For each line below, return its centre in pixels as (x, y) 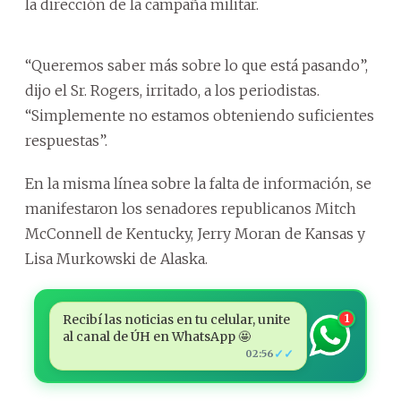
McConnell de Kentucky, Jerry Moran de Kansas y (195, 233)
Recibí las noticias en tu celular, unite (176, 319)
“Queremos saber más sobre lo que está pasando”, (196, 65)
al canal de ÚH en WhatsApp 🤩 (156, 336)
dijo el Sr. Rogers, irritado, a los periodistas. (172, 90)
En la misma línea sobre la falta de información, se (198, 183)
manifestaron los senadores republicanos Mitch (191, 208)
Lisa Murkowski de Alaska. (116, 258)
